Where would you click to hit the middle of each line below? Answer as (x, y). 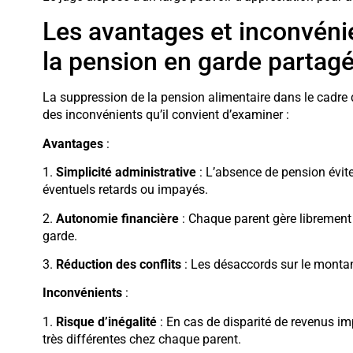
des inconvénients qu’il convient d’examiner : (165, 115)
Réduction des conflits (118, 265)
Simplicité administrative (126, 173)
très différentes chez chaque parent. (141, 339)
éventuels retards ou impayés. (125, 190)
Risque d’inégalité (106, 321)
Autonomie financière (117, 218)
